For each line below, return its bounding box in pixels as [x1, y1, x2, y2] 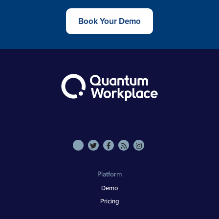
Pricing [100, 196, 119, 206]
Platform [97, 169, 122, 179]
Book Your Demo [78, 15, 141, 28]
